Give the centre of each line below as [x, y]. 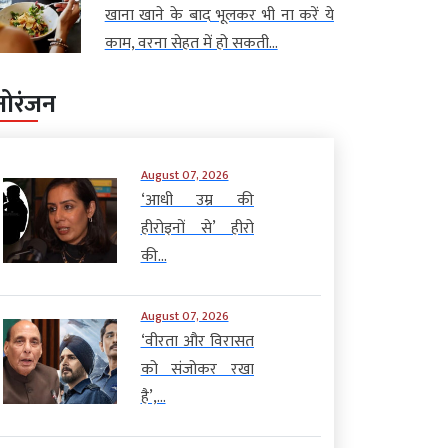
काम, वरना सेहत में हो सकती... [191, 43]
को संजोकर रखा [197, 369]
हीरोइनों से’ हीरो [197, 228]
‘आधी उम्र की [197, 200]
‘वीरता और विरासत [197, 341]
